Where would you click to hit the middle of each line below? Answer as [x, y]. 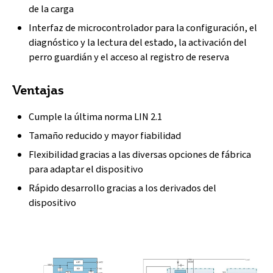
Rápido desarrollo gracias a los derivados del [123, 188]
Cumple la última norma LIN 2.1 [96, 117]
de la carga [51, 9]
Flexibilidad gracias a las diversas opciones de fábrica [140, 154]
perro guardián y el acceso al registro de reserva [129, 58]
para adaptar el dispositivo [86, 169]
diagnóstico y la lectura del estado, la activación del [138, 43]
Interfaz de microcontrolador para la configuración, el [143, 28]
